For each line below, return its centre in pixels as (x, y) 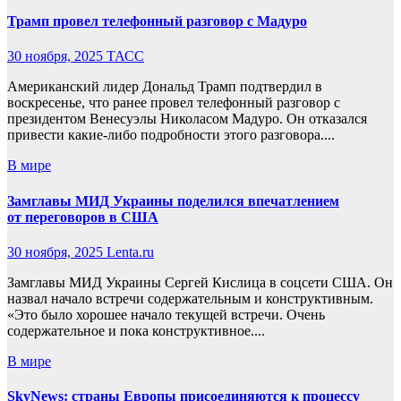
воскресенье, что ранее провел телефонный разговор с (174, 103)
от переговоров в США (83, 217)
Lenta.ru (130, 252)
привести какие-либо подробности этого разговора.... (171, 135)
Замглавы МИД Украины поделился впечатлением (173, 200)
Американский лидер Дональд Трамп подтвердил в (165, 87)
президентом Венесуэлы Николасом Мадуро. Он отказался (187, 119)
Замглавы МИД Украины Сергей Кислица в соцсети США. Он (200, 282)
